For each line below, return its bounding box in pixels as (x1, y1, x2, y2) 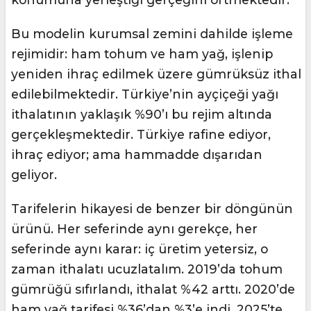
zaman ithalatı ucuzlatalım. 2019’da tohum (11, 262, 283, 277)
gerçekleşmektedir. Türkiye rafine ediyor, (11, 127, 271, 142)
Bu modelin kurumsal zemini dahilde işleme (11, 26, 293, 42)
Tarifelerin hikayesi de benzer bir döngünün (11, 201, 293, 217)
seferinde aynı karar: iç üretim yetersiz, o (11, 242, 268, 257)
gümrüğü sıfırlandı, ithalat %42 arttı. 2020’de (11, 282, 295, 297)
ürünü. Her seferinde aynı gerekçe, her (11, 221, 258, 237)
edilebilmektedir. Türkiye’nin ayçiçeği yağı (11, 87, 278, 102)
